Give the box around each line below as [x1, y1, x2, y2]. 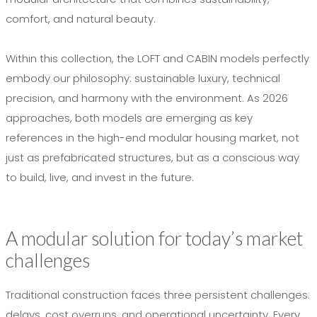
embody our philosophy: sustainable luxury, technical [6, 71, 280, 86]
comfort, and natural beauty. [6, 11, 156, 27]
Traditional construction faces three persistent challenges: [6, 287, 310, 303]
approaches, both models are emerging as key [6, 110, 253, 126]
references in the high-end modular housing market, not [6, 130, 299, 146]
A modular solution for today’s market [6, 226, 303, 250]
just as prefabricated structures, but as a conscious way [6, 150, 299, 166]
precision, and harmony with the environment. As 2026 [6, 91, 288, 106]
